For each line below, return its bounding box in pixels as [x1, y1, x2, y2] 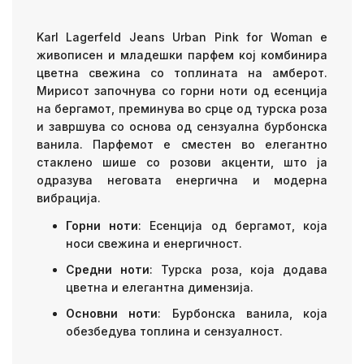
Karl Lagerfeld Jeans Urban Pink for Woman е [37, 30, 327, 45]
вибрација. [37, 191, 101, 206]
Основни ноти [66, 306, 158, 321]
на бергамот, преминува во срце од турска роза [37, 102, 327, 116]
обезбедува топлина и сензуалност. [66, 324, 283, 339]
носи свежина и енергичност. [66, 236, 242, 251]
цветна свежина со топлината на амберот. [37, 66, 327, 80]
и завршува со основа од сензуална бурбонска [37, 119, 327, 134]
